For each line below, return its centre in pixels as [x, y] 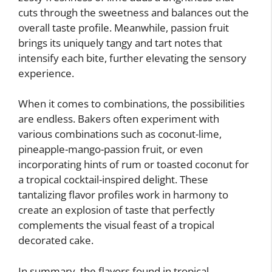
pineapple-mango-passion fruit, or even [110, 149]
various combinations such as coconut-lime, [120, 134]
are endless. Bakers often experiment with [119, 119]
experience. [46, 73]
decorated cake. [56, 240]
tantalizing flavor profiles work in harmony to [123, 195]
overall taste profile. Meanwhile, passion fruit [124, 27]
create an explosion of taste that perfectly [117, 210]
